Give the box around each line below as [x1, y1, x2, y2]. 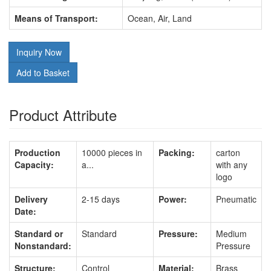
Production [15, 146, 60, 158]
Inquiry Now [16, 46, 62, 58]
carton [216, 146, 240, 158]
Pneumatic [216, 193, 256, 205]
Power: [158, 193, 187, 205]
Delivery [15, 193, 48, 205]
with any [216, 158, 247, 171]
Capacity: [15, 158, 54, 171]
